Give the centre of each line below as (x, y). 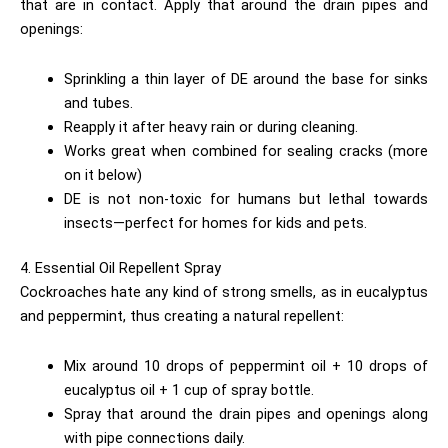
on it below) (102, 174)
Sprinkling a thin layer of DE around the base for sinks (245, 78)
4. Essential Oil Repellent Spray (120, 268)
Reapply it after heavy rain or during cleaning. (212, 126)
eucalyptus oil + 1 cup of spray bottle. (190, 389)
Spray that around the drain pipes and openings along (245, 413)
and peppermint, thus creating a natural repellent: (184, 316)
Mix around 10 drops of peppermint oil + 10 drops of (245, 365)
